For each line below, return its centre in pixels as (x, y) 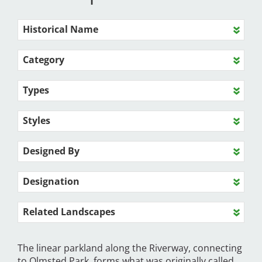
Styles (37, 121)
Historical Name (61, 30)
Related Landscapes (69, 212)
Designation (51, 182)
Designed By (51, 151)
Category (44, 60)
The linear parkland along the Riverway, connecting (130, 248)
